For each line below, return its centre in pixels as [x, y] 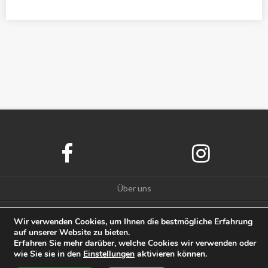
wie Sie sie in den [48, 254]
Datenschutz [134, 213]
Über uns [134, 188]
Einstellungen [109, 254]
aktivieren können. [171, 254]
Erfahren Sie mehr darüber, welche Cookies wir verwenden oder [135, 243]
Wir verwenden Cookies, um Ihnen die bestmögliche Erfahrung [133, 222]
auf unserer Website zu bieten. [72, 232]
